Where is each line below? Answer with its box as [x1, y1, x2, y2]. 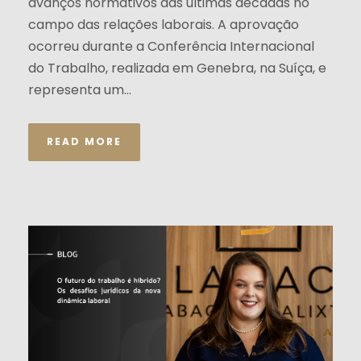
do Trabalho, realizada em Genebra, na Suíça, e [28, 59, 326, 78]
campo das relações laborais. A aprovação [28, 15, 299, 35]
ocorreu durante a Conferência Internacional [28, 37, 314, 56]
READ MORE [47, 135, 122, 149]
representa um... [28, 81, 131, 100]
